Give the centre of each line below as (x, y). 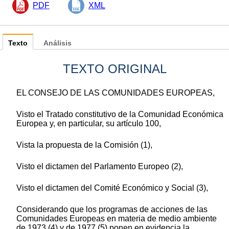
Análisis (58, 43)
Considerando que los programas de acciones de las (112, 210)
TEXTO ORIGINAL (114, 69)
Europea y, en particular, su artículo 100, (89, 124)
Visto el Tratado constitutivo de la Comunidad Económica (120, 114)
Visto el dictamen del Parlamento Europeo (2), (100, 167)
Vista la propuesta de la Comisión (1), (84, 145)
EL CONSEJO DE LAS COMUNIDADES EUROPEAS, (116, 93)
